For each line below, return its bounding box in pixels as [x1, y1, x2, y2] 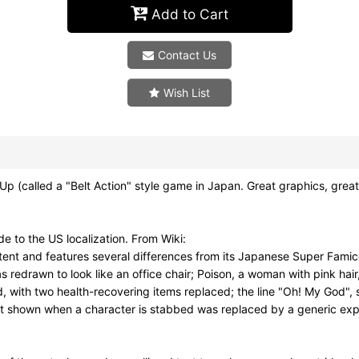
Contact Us [158, 48, 216, 63]
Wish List [163, 86, 210, 100]
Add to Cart [151, 5, 228, 22]
